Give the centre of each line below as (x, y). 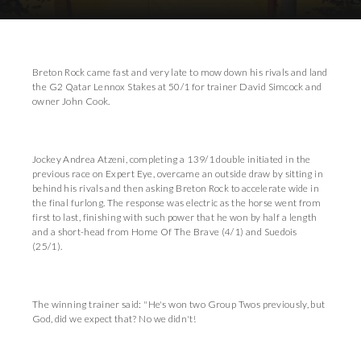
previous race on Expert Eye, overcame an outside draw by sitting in (178, 174)
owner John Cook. (71, 101)
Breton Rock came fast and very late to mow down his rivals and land (180, 72)
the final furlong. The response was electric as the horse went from (177, 203)
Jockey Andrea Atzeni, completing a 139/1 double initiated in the (172, 159)
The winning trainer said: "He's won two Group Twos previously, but (179, 304)
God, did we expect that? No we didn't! (114, 319)
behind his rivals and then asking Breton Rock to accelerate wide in (176, 188)
